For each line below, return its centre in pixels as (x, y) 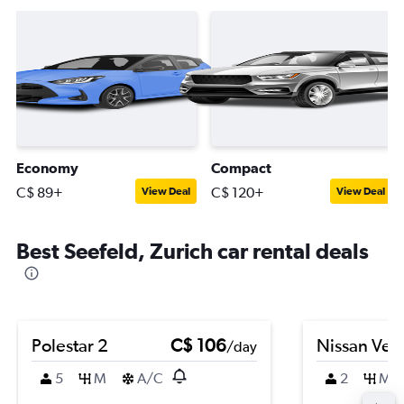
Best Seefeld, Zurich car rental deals (193, 251)
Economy (47, 168)
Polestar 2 (70, 345)
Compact (241, 168)
